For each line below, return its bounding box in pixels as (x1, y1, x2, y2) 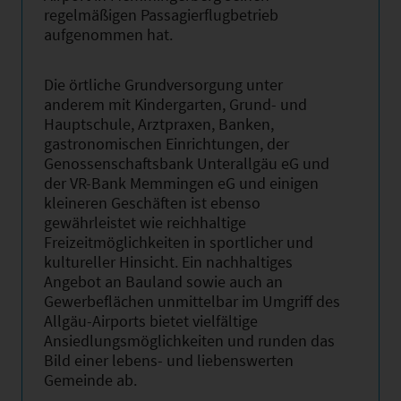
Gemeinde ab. (44, 369, 137, 390)
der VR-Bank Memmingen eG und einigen (44, 172, 319, 193)
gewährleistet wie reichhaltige (44, 211, 246, 233)
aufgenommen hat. (44, 23, 173, 45)
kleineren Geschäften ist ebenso (44, 192, 260, 213)
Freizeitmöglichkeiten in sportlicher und (44, 231, 313, 252)
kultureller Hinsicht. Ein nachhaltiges (44, 251, 293, 272)
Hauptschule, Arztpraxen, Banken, (44, 113, 274, 134)
